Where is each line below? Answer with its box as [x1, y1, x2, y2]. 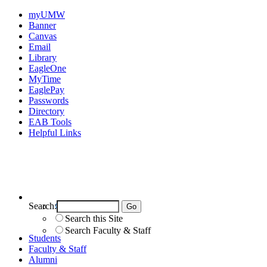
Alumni [29, 254, 57, 265]
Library [29, 52, 57, 63]
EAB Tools [29, 117, 72, 127]
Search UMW [65, 201, 117, 212]
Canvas [29, 31, 57, 41]
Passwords [29, 95, 69, 105]
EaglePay [29, 85, 64, 95]
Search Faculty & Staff [65, 225, 151, 235]
